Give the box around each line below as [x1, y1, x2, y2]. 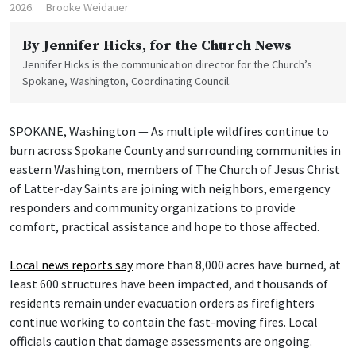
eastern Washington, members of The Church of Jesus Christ [10, 161, 340, 178]
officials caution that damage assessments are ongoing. [10, 333, 312, 350]
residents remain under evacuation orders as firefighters [10, 295, 315, 311]
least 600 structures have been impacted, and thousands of [10, 276, 328, 292]
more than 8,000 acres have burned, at [133, 257, 341, 273]
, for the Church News [142, 37, 292, 56]
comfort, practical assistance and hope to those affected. [10, 219, 319, 235]
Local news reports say [10, 257, 133, 273]
